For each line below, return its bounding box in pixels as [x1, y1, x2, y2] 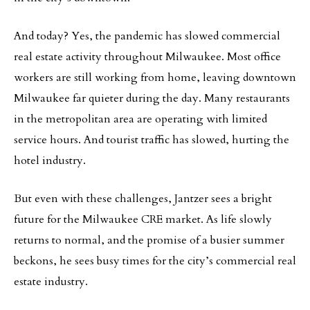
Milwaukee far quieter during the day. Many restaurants [14, 91, 290, 106]
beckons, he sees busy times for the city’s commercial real [14, 253, 296, 268]
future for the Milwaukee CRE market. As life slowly [14, 212, 272, 227]
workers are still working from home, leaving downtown [14, 70, 296, 85]
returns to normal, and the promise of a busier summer [14, 232, 284, 248]
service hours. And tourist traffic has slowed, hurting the [14, 132, 289, 147]
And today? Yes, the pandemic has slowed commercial [14, 28, 280, 44]
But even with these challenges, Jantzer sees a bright [14, 191, 272, 206]
